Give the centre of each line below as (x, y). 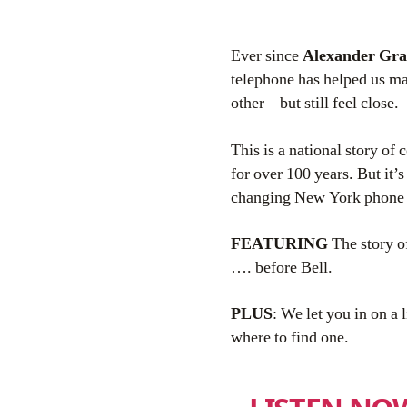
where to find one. (290, 338)
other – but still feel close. (315, 104)
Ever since (267, 56)
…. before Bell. (282, 267)
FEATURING (279, 243)
